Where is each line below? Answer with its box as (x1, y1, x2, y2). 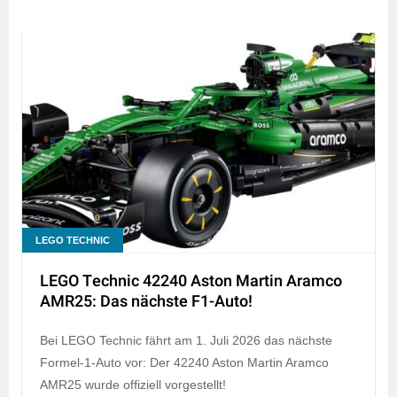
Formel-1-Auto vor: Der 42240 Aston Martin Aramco (40, 354, 329, 370)
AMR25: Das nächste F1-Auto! (40, 289, 253, 314)
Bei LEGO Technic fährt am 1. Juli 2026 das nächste (40, 332, 332, 347)
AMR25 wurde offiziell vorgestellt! (40, 377, 226, 392)
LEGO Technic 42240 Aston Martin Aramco (40, 269, 342, 293)
